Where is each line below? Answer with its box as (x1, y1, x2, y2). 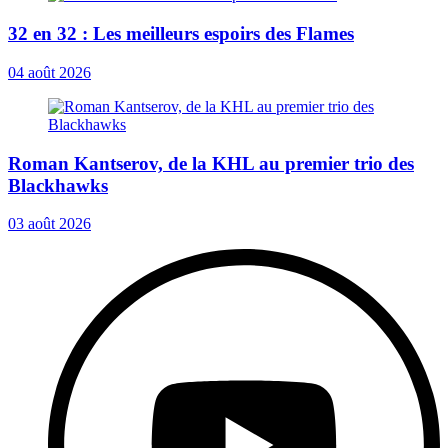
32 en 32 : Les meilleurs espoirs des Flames (8, 23, 354, 45)
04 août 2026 (8, 63, 91, 81)
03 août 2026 (8, 215, 91, 233)
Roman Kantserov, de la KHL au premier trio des (8, 152, 414, 174)
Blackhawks (8, 174, 108, 196)
